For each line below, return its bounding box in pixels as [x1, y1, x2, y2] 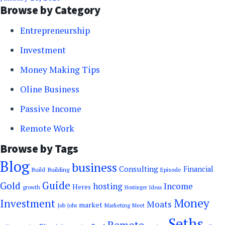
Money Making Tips [20, 64, 100, 76]
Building [47, 165, 70, 174]
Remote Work [20, 123, 74, 135]
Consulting [119, 164, 158, 174]
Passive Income [20, 103, 81, 115]
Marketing [104, 201, 130, 209]
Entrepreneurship [20, 24, 90, 36]
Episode [160, 166, 181, 174]
